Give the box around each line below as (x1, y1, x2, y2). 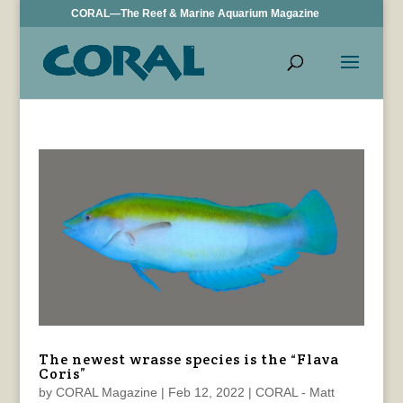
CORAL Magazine (55, 384, 157, 399)
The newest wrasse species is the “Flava (38, 349, 339, 369)
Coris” (38, 363, 86, 383)
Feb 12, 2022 (167, 384, 245, 399)
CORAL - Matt (255, 384, 335, 399)
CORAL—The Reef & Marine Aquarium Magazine (71, 7, 320, 20)
